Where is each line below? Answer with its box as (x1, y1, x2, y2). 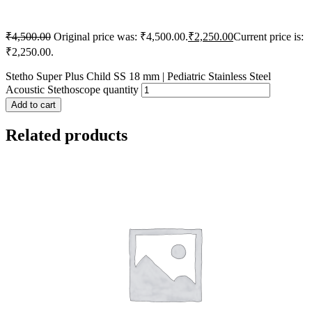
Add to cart (11, 100, 56, 111)
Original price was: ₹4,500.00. (54, 31, 188, 43)
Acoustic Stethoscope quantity (6, 84, 139, 96)
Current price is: (233, 31, 304, 43)
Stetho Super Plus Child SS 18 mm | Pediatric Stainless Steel (6, 70, 271, 83)
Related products (6, 126, 127, 145)
